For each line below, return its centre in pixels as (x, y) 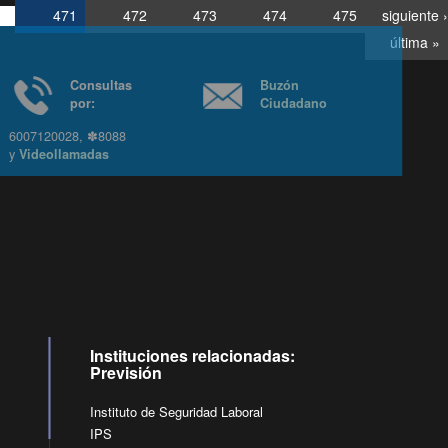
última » (414, 42)
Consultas (142, 85)
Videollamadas (105, 154)
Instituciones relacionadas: (193, 355)
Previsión (126, 372)
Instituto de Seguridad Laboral (177, 411)
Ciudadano (335, 103)
